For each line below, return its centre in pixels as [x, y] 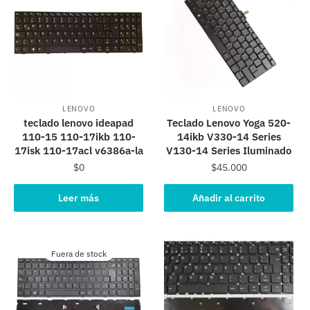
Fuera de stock [79, 254]
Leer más [79, 198]
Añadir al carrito [229, 198]
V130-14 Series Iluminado [229, 151]
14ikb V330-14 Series [229, 137]
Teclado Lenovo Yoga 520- [229, 123]
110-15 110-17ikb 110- [79, 137]
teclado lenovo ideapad [79, 123]
